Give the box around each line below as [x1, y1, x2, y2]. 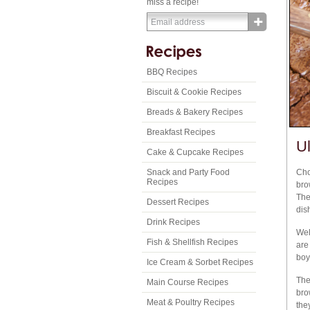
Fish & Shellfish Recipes [147, 237, 238, 247]
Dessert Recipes [147, 197, 209, 207]
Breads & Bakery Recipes [147, 107, 243, 117]
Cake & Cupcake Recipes [147, 147, 244, 157]
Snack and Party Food [147, 167, 230, 177]
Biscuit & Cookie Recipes [147, 87, 241, 97]
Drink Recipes [147, 217, 200, 227]
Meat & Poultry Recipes [147, 298, 235, 307]
